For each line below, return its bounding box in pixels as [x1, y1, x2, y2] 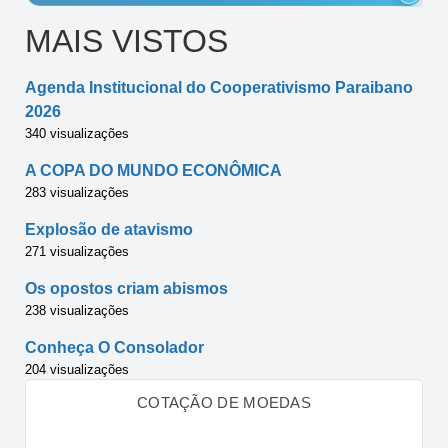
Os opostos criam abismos [25, 280, 228, 298]
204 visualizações [25, 362, 129, 378]
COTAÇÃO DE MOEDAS [136, 394, 312, 412]
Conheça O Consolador [25, 339, 204, 357]
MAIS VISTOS [25, 23, 228, 60]
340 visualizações [25, 126, 129, 142]
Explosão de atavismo [25, 221, 193, 239]
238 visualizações [25, 303, 129, 319]
